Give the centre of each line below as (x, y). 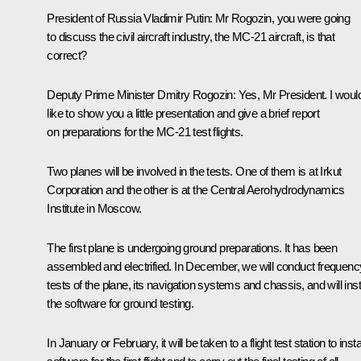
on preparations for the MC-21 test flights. (145, 131)
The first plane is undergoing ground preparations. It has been (192, 247)
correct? (67, 55)
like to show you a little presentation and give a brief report (183, 113)
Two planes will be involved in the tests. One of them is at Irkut (194, 171)
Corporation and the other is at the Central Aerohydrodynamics (196, 189)
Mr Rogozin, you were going (281, 18)
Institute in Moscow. (94, 208)
